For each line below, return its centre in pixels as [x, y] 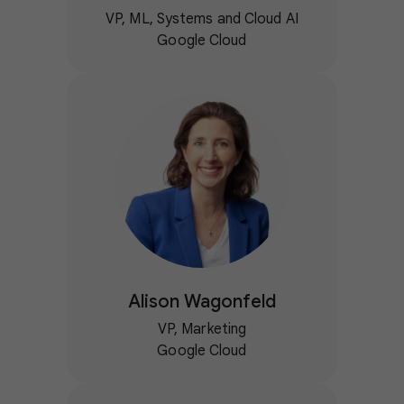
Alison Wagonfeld [202, 301]
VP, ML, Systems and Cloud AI [202, 18]
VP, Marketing [202, 329]
